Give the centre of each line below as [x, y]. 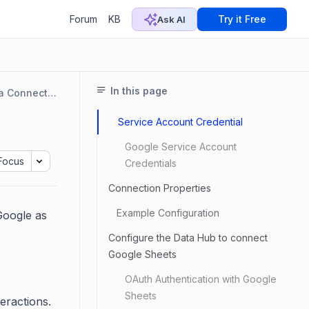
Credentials [151, 163]
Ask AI [171, 19]
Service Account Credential [180, 122]
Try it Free [242, 19]
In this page [139, 91]
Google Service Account [181, 147]
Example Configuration [168, 213]
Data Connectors [52, 93]
